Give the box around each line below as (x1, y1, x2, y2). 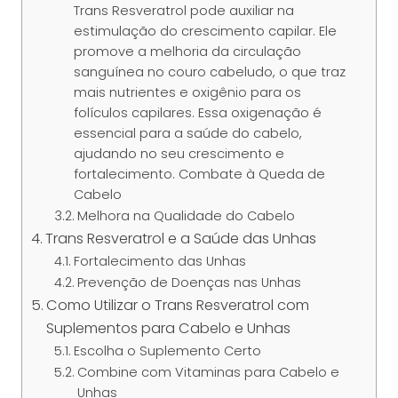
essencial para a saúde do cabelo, (73, 124, 302, 143)
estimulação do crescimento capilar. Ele (73, 22, 337, 41)
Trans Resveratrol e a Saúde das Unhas (45, 228, 317, 250)
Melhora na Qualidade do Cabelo (76, 207, 295, 226)
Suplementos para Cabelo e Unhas (46, 318, 291, 339)
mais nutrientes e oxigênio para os (73, 84, 301, 102)
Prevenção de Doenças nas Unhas (76, 274, 301, 292)
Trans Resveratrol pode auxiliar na (73, 2, 294, 20)
